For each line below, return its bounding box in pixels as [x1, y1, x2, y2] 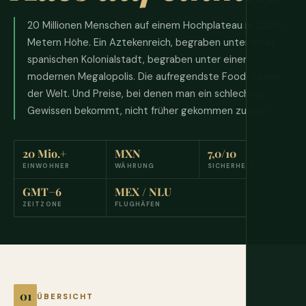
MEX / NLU [115, 184, 172, 199]
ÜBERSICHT [37, 292, 94, 302]
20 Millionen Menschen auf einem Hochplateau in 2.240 [27, 18, 282, 33]
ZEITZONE [23, 200, 62, 209]
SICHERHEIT [207, 162, 255, 171]
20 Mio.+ [23, 146, 66, 161]
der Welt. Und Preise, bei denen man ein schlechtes [27, 87, 265, 101]
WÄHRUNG [115, 162, 155, 171]
